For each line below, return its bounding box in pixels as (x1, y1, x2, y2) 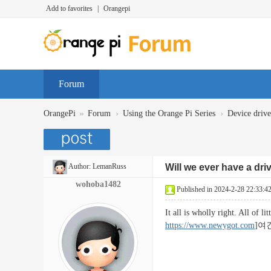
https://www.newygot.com (165, 221, 255, 230)
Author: (67, 162, 93, 171)
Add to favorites (46, 4, 93, 13)
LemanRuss (93, 162, 126, 171)
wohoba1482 (75, 180, 121, 189)
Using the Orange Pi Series (123, 109, 215, 118)
